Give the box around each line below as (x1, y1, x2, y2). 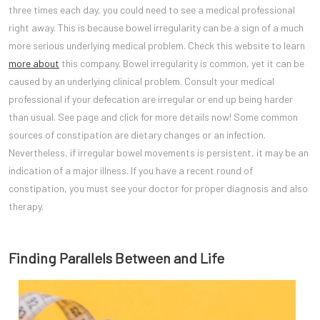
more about (9, 57, 59, 69)
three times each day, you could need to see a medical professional (9, 4, 295, 16)
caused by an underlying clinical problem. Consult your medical (9, 75, 274, 87)
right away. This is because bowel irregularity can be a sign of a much (9, 21, 304, 34)
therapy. (9, 200, 44, 212)
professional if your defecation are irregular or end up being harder (9, 93, 293, 105)
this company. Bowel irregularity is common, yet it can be (59, 57, 304, 69)
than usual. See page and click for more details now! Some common (9, 111, 298, 123)
